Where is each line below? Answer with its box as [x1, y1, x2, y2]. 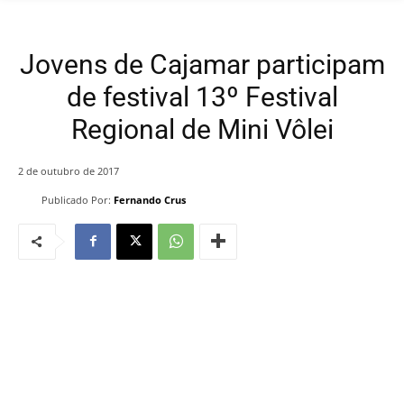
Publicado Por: [41, 193, 111, 207]
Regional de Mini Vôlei [70, 114, 334, 146]
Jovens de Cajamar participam [19, 49, 385, 81]
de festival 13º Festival [66, 81, 338, 114]
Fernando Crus [114, 193, 186, 207]
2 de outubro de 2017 [18, 163, 119, 178]
